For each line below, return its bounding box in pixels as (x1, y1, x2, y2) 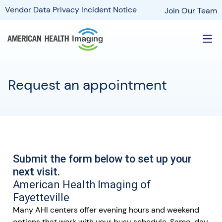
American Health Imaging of (13, 178, 151, 191)
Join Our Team (165, 5, 217, 16)
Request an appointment (8, 76, 167, 95)
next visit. (13, 165, 60, 178)
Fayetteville (13, 191, 69, 204)
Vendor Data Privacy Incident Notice (5, 4, 137, 15)
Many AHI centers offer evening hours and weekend (13, 204, 199, 215)
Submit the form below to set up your (13, 152, 192, 165)
